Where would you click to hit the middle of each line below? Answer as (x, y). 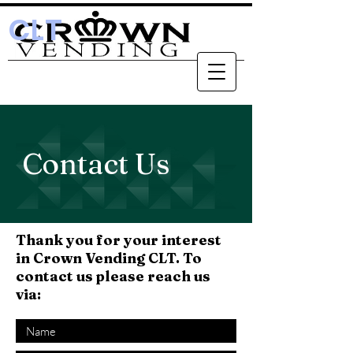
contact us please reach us (113, 276)
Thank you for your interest (119, 240)
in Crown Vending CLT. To (109, 258)
